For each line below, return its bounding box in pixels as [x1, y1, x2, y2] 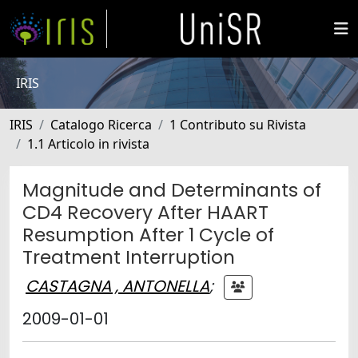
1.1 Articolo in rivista [27, 135, 149, 153]
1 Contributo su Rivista [169, 116, 306, 133]
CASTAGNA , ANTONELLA [26, 274, 209, 297]
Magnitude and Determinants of [22, 177, 321, 203]
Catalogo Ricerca [50, 116, 152, 133]
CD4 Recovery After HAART [22, 199, 268, 225]
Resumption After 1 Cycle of [22, 221, 274, 248]
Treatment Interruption [22, 244, 235, 270]
